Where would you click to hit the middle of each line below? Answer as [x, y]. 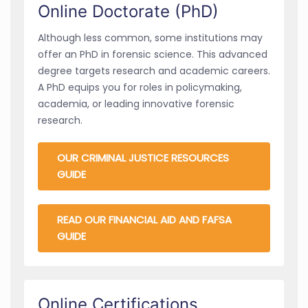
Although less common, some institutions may [150, 37]
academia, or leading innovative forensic [136, 103]
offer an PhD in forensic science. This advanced [153, 54]
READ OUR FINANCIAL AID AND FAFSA [144, 219]
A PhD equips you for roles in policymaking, [140, 87]
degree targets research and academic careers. [154, 70]
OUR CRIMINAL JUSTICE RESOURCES [143, 157]
